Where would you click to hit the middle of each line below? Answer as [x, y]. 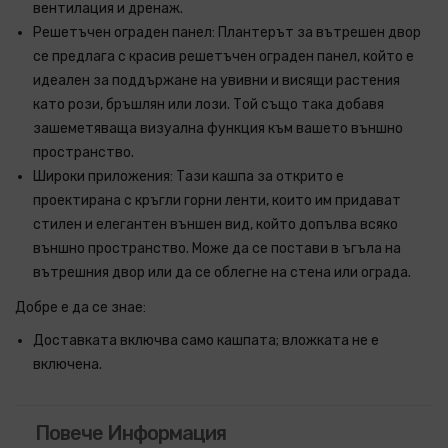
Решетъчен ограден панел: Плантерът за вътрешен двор [227, 32]
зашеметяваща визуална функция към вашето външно [218, 128]
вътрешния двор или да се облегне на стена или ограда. [222, 272]
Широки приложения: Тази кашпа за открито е [188, 176]
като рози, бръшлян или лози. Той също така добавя [208, 104]
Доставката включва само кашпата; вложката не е [206, 340]
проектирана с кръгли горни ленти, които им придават [217, 200]
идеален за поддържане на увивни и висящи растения [216, 80]
